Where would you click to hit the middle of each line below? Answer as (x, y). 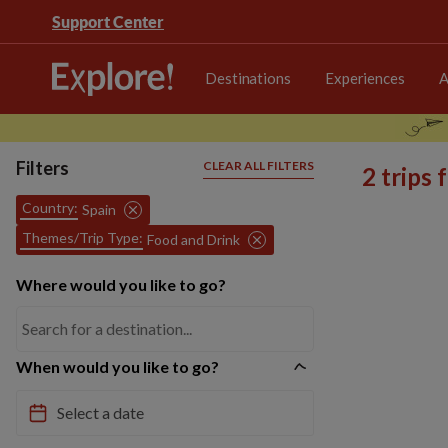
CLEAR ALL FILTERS (258, 165)
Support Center (108, 21)
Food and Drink (193, 239)
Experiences (364, 77)
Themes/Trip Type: (82, 237)
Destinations (248, 77)
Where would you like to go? (121, 284)
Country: (50, 207)
